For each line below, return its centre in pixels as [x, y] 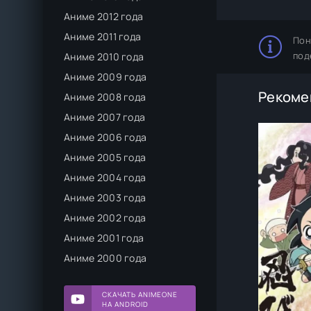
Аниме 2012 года [104, 16]
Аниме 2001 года [104, 238]
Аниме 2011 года [103, 36]
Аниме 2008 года [105, 97]
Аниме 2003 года [105, 197]
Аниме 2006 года [106, 137]
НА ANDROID [125, 304]
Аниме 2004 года [105, 177]
